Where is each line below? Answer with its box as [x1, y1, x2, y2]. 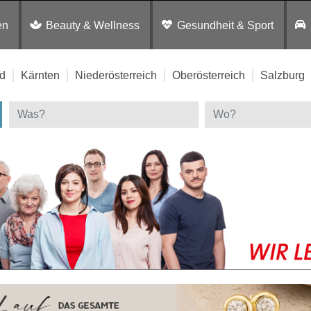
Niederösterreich [74, 69, 157, 81]
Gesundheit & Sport [177, 19, 274, 31]
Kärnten [20, 69, 60, 81]
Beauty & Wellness [46, 19, 140, 31]
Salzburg [260, 69, 305, 81]
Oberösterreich [171, 69, 245, 81]
